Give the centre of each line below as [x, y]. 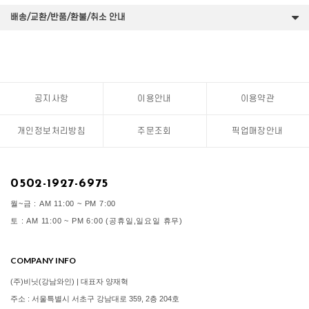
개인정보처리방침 [52, 131]
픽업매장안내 [258, 131]
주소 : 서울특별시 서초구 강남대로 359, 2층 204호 [95, 298]
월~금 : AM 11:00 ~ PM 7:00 [63, 203]
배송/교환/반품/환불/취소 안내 [68, 17]
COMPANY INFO [43, 260]
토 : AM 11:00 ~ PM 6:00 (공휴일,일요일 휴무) [97, 220]
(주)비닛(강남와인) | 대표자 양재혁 [69, 281]
